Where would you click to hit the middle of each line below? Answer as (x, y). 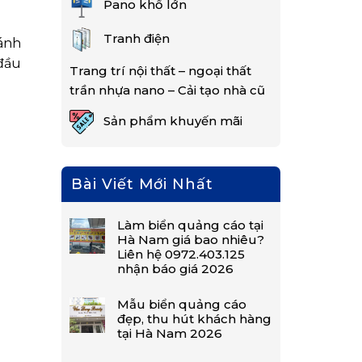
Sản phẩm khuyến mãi (168, 120)
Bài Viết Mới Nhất (142, 184)
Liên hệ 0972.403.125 (181, 254)
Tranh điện (132, 38)
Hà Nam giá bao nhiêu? (191, 240)
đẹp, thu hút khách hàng (195, 319)
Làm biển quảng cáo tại (191, 225)
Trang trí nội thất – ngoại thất (161, 71)
